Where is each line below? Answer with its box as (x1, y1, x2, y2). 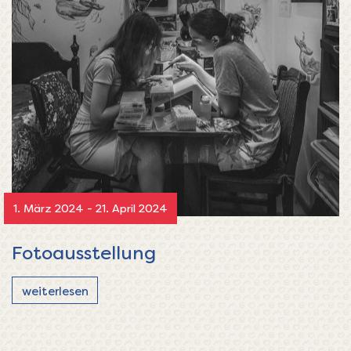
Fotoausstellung (12, 241, 156, 263)
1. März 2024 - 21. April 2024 (13, 201, 168, 215)
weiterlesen (21, 283, 89, 298)
